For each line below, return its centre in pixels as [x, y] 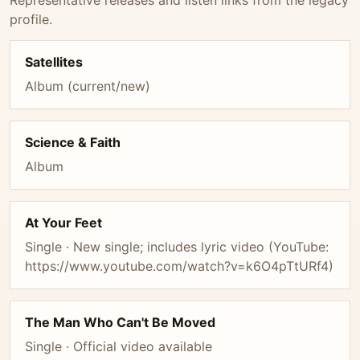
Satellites [54, 62]
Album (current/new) [88, 86]
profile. [31, 19]
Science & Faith [73, 142]
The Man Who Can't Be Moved [120, 322]
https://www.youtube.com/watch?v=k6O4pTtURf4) [179, 266]
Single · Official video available [119, 346]
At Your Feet [63, 223]
